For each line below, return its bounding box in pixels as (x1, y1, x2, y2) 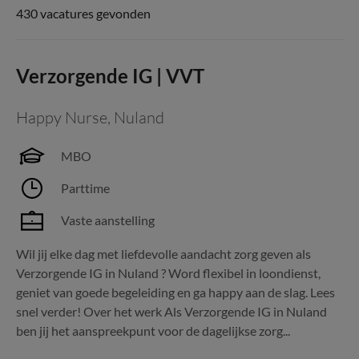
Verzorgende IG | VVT (16, 64, 204, 87)
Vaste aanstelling (61, 212, 155, 228)
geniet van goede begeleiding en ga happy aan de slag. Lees (16, 284, 335, 300)
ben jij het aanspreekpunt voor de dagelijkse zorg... (16, 323, 290, 338)
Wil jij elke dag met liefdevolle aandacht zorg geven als (16, 246, 311, 261)
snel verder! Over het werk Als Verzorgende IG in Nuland (16, 304, 327, 319)
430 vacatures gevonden (16, 6, 151, 21)
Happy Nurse (16, 107, 107, 127)
